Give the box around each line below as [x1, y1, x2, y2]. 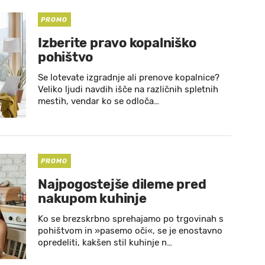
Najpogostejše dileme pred [38, 176, 206, 192]
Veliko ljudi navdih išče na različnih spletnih [38, 84, 218, 95]
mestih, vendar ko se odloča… [38, 96, 159, 106]
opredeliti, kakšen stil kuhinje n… [38, 237, 172, 248]
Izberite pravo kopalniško [38, 35, 196, 51]
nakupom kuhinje [38, 190, 147, 206]
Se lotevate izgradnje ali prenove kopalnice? [38, 72, 219, 83]
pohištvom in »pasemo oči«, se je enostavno [38, 225, 222, 236]
